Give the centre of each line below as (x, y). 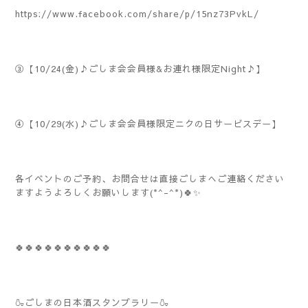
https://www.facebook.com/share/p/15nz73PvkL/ (142, 14)
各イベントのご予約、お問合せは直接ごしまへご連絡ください (150, 179)
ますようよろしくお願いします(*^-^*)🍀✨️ (108, 193)
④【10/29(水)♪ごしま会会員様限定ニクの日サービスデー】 (153, 124)
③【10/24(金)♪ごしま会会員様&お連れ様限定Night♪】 (145, 69)
